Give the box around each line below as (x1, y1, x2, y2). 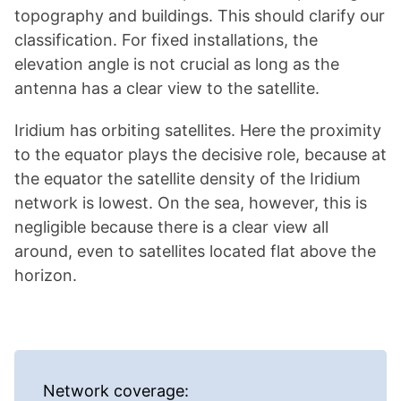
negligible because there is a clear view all (14, 218, 328, 236)
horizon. (14, 266, 77, 285)
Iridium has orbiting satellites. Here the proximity (14, 121, 381, 140)
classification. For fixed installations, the (14, 30, 318, 49)
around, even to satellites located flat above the (14, 242, 376, 260)
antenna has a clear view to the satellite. (14, 79, 320, 98)
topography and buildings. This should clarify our (14, 6, 385, 25)
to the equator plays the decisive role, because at (14, 145, 387, 164)
